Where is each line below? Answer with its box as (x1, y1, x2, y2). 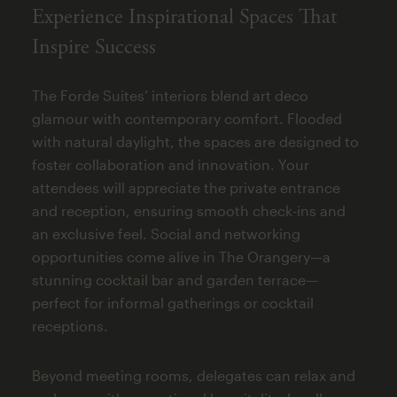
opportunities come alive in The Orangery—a (31, 248, 331, 266)
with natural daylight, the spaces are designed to (31, 133, 359, 151)
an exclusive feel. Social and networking (31, 225, 300, 243)
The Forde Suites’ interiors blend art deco (31, 87, 308, 105)
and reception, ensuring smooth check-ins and (31, 202, 346, 220)
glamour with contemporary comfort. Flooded (31, 110, 342, 128)
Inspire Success (31, 34, 156, 61)
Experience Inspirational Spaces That (31, 4, 337, 31)
